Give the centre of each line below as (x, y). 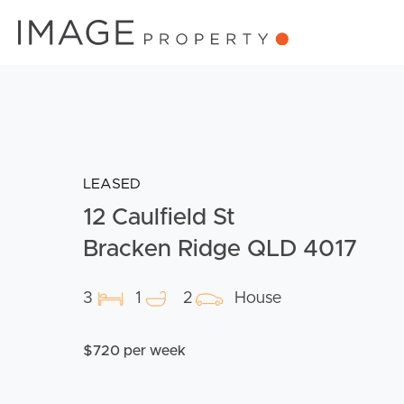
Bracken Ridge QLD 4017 (220, 248)
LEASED (112, 184)
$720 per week (134, 350)
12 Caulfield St (159, 217)
